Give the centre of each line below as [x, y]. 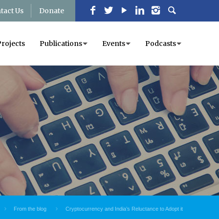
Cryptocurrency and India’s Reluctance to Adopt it [124, 209]
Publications [61, 44]
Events [114, 44]
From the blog [30, 209]
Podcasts [161, 44]
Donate [52, 11]
